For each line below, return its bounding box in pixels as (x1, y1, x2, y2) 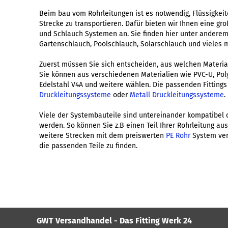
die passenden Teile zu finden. (39, 141, 138, 150)
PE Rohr (166, 131, 191, 140)
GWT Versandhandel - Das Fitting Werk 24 (36, 216, 192, 225)
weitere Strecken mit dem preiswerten (39, 131, 166, 140)
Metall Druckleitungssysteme (130, 91, 224, 99)
